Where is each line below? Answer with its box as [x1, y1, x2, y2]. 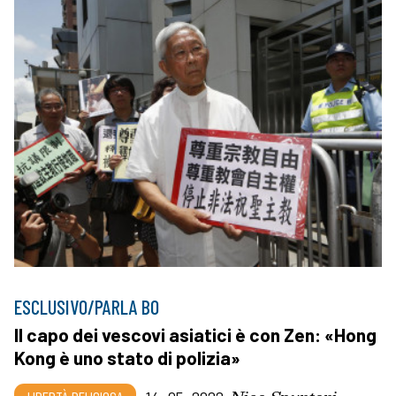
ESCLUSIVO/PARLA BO [14, 294, 159, 318]
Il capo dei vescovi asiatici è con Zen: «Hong [14, 323, 377, 346]
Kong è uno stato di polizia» [14, 346, 240, 369]
